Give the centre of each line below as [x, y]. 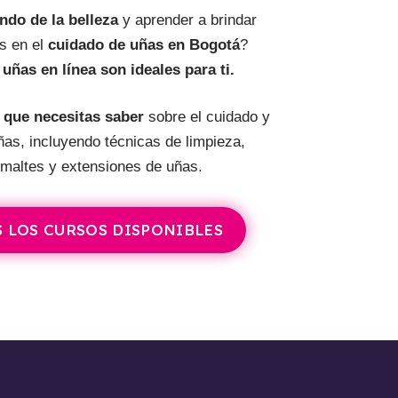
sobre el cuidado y [207, 117]
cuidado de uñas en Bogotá [144, 44]
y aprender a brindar [188, 20]
